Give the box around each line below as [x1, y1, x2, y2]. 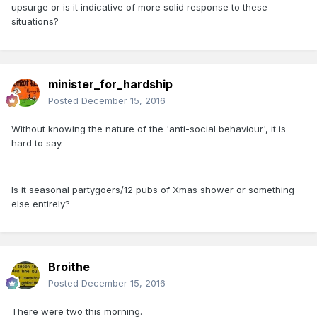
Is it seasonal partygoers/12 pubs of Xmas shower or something [11, 184, 294, 196]
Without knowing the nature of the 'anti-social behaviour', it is [11, 123, 286, 135]
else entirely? [11, 198, 70, 210]
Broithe [48, 260, 90, 275]
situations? [11, 16, 59, 28]
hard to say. [11, 137, 63, 149]
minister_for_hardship [48, 77, 173, 92]
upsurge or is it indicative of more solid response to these [11, 1, 267, 13]
